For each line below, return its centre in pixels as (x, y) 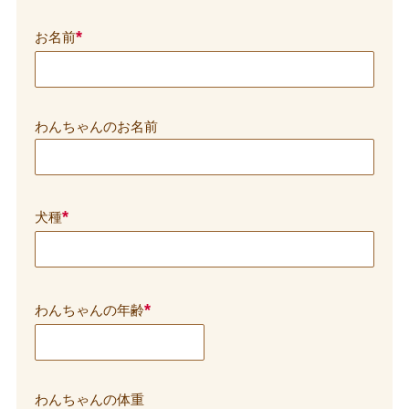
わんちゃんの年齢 (89, 310)
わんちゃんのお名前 (96, 126)
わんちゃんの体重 (89, 399)
